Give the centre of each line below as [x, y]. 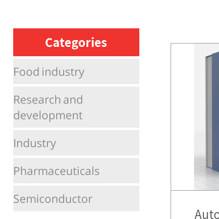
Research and [48, 100]
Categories [76, 43]
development [48, 116]
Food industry [49, 73]
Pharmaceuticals [56, 172]
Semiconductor [53, 200]
